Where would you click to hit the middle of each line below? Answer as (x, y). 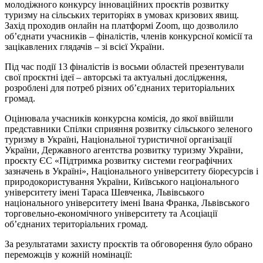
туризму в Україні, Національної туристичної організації (118, 139)
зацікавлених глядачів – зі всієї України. (85, 46)
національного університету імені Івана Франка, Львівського (127, 203)
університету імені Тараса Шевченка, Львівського (104, 192)
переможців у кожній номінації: (68, 254)
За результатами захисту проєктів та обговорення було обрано (129, 244)
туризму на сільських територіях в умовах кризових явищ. (122, 15)
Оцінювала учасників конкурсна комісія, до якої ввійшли (119, 118)
